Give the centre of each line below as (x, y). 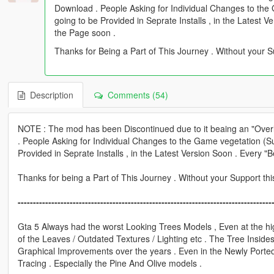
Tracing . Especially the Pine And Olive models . (109, 263)
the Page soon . (85, 33)
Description (49, 95)
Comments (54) (135, 95)
